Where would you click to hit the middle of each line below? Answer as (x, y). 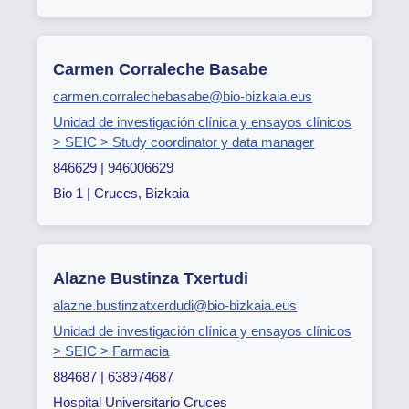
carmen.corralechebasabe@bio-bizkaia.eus (183, 97)
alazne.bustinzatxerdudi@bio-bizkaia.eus (175, 305)
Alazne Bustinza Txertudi (151, 278)
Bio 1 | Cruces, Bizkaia (121, 194)
